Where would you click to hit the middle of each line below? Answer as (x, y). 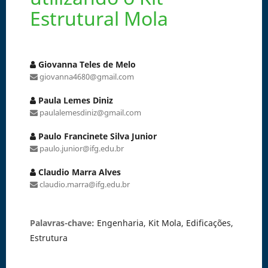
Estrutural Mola (99, 18)
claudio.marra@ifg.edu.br (83, 184)
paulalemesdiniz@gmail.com (89, 112)
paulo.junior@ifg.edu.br (80, 148)
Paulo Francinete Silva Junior (96, 136)
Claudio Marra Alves (78, 172)
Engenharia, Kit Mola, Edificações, (165, 223)
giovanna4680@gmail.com (86, 76)
